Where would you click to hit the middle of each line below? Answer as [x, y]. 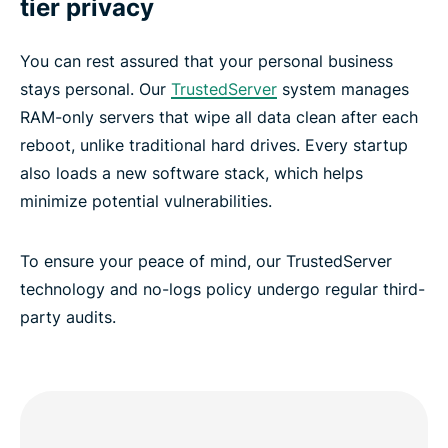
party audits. [68, 316]
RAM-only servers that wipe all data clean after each [219, 116]
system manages [343, 88]
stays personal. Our [95, 88]
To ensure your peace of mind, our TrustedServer [206, 260]
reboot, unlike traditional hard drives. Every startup [214, 144]
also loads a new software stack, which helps [191, 172]
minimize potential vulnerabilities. [146, 200]
